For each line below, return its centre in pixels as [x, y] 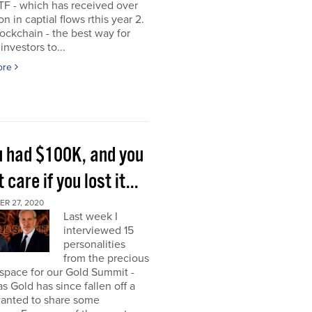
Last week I [90, 217]
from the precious [106, 258]
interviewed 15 [98, 231]
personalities [94, 244]
